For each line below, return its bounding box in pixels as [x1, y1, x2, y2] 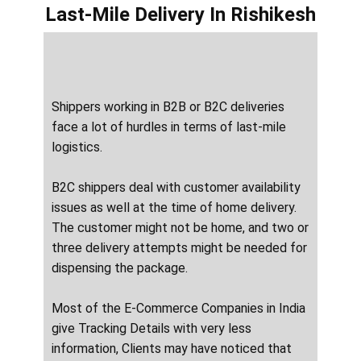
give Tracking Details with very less [52, 321, 251, 337]
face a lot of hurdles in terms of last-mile [52, 119, 286, 135]
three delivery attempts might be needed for [52, 240, 307, 256]
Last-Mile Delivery [45, 3, 210, 27]
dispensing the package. [52, 260, 188, 276]
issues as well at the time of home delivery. [52, 200, 297, 216]
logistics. [52, 139, 102, 156]
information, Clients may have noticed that [52, 341, 292, 357]
